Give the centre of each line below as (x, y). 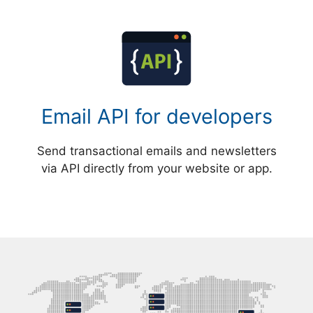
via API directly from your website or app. (156, 169)
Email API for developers (156, 117)
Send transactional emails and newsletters (156, 151)
